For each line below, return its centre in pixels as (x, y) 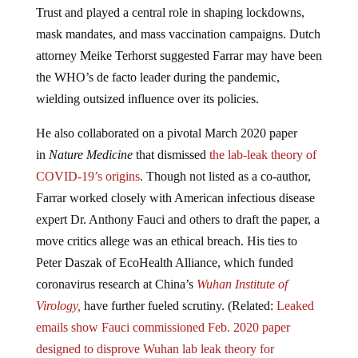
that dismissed (172, 155)
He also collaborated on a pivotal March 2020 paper (166, 133)
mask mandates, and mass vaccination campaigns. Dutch (178, 34)
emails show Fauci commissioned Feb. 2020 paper (163, 328)
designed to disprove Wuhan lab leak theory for (155, 349)
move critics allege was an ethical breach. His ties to (166, 241)
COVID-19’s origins (88, 177)
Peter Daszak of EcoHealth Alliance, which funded (164, 263)
